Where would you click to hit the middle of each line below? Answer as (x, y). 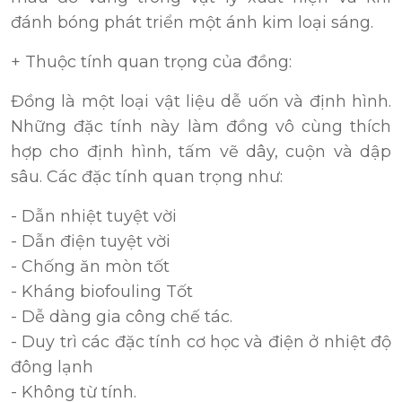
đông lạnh (52, 367)
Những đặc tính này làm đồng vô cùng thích (201, 127)
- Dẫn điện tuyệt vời (91, 242)
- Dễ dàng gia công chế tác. (122, 317)
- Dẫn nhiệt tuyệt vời (94, 217)
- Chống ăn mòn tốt (90, 267)
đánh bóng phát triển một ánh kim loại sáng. (192, 23)
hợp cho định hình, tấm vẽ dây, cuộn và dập (201, 152)
